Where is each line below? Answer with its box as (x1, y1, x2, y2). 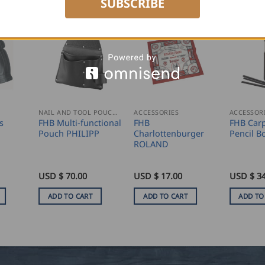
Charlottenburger (134, 127, 205, 139)
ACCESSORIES (134, 107, 179, 117)
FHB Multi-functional (38, 117, 122, 128)
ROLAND (134, 138, 169, 150)
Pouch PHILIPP (38, 127, 100, 139)
